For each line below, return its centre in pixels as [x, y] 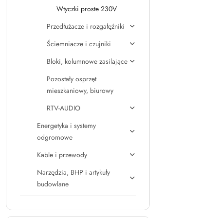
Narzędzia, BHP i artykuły [73, 172]
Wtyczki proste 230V [87, 9]
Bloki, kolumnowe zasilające [87, 61]
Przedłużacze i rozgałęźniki [86, 26]
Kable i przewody [62, 155]
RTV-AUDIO [64, 108]
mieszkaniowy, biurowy [80, 91]
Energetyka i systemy [66, 126]
